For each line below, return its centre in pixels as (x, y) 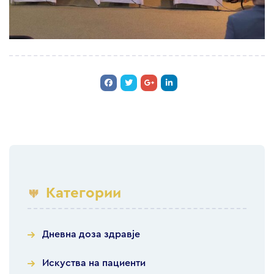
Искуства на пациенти (94, 263)
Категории (83, 194)
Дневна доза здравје (91, 235)
